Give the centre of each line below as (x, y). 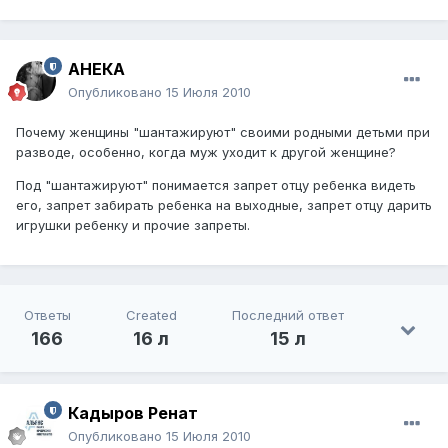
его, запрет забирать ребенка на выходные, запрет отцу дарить (224, 205)
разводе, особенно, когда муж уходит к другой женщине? (206, 152)
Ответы (47, 315)
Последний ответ (288, 315)
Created (151, 315)
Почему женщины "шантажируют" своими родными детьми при (223, 132)
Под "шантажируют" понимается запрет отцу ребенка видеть (216, 185)
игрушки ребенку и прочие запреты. (133, 225)
